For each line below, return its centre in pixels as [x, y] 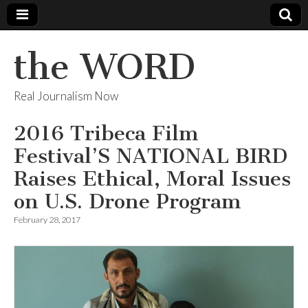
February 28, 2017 [47, 220]
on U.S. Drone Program [128, 201]
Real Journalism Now [66, 96]
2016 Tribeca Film [106, 133]
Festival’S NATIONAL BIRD [151, 156]
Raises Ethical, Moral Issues [152, 179]
